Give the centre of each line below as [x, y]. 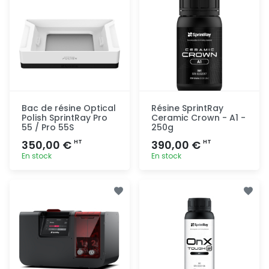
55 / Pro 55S [48, 127]
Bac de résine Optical [69, 108]
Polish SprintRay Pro [65, 117]
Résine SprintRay [187, 108]
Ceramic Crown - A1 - [198, 117]
